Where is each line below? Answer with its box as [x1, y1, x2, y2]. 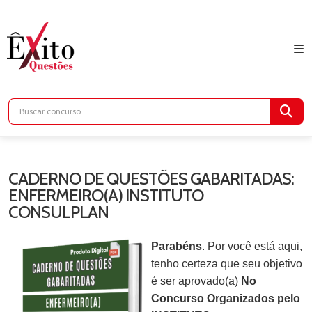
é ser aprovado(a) [151, 274, 241, 287]
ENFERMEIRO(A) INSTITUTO [8, 185, 203, 205]
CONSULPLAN [8, 201, 109, 222]
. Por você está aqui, [202, 240, 302, 252]
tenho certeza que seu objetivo [151, 257, 302, 270]
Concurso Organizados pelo [151, 292, 300, 304]
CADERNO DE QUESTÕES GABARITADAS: [8, 168, 294, 189]
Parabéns [151, 240, 202, 252]
